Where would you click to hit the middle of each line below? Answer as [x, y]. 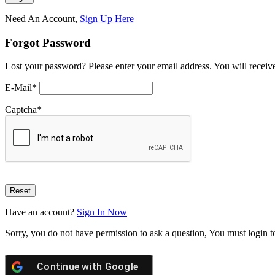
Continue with [71, 267]
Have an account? [41, 212]
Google [121, 267]
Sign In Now [102, 212]
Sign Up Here [107, 18]
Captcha [21, 110]
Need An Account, [42, 18]
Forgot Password [48, 42]
